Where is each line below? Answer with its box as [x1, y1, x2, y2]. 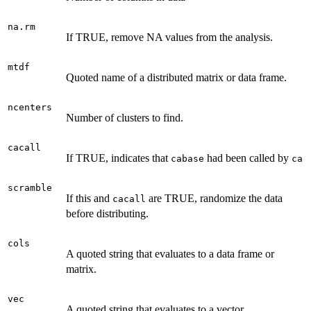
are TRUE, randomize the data [146, 192, 283, 204]
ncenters [8, 101, 52, 112]
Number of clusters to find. [66, 111, 183, 124]
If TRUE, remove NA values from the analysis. [66, 31, 273, 43]
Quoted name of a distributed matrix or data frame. [66, 71, 287, 83]
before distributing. [66, 207, 149, 219]
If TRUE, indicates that [66, 151, 171, 164]
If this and [66, 192, 112, 204]
